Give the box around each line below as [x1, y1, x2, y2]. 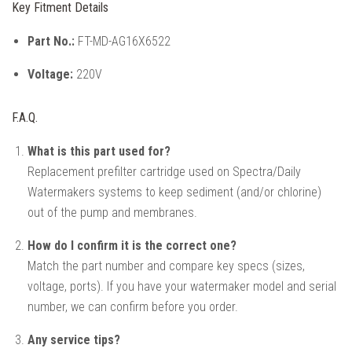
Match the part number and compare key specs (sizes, [27, 258, 305, 274]
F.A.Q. [12, 110, 38, 126]
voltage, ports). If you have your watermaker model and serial [27, 279, 336, 295]
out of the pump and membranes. [27, 205, 197, 221]
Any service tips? [27, 332, 120, 348]
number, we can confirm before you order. [27, 299, 238, 315]
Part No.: [27, 34, 75, 49]
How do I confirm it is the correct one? [27, 238, 236, 254]
